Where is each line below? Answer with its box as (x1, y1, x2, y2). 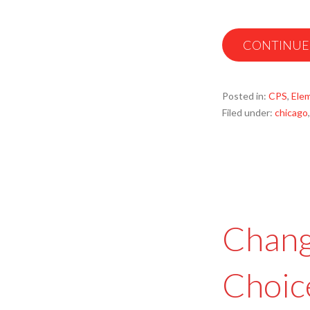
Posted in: (222, 90, 268, 102)
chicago (275, 107, 308, 118)
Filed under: (222, 107, 275, 118)
